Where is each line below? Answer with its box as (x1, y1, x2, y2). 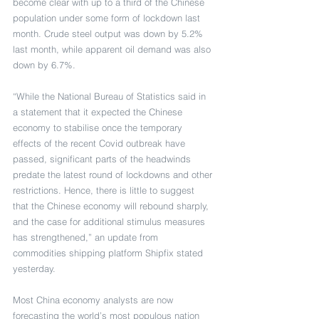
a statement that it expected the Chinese (13, 106, 185, 118)
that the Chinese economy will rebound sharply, (13, 200, 211, 212)
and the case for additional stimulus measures (13, 216, 208, 228)
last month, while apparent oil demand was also (13, 43, 214, 56)
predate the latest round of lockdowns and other (13, 169, 215, 181)
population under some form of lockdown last (13, 12, 203, 24)
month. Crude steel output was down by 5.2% (13, 28, 206, 40)
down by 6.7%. (13, 59, 75, 71)
